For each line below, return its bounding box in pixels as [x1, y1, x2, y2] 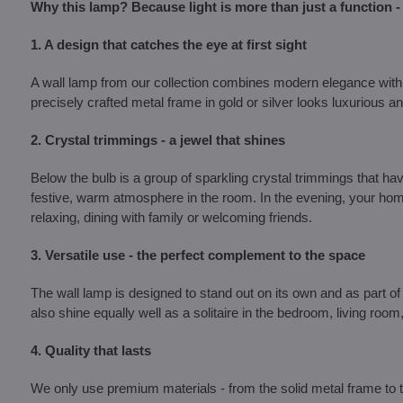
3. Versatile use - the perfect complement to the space [30, 247, 365, 263]
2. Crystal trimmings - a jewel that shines [30, 132, 285, 148]
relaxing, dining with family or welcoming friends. [30, 210, 312, 225]
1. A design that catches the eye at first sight [30, 37, 307, 52]
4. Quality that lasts [30, 343, 151, 358]
